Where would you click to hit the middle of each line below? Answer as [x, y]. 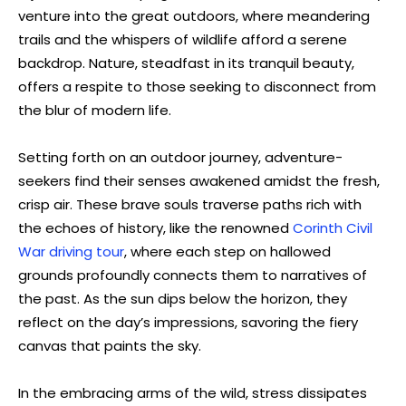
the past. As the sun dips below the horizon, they [183, 298]
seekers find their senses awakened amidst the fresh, [199, 180]
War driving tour [71, 251]
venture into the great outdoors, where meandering [194, 15]
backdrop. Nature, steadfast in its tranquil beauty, [186, 63]
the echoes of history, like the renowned [155, 227]
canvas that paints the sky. [110, 345]
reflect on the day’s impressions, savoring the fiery [188, 322]
